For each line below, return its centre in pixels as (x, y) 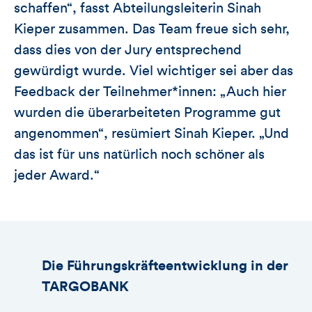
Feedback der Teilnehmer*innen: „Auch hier (150, 92)
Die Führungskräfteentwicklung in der (165, 266)
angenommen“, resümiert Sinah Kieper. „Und (151, 133)
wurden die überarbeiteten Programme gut (147, 112)
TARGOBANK (85, 287)
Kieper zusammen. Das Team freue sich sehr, (152, 29)
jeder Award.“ (57, 175)
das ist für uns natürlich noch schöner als (139, 154)
